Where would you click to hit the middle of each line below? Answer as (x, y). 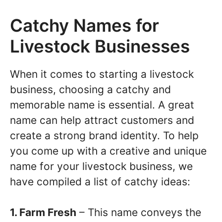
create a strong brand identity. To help (104, 135)
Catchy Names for (84, 25)
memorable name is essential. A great (102, 105)
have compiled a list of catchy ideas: (100, 181)
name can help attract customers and (102, 120)
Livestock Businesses (100, 46)
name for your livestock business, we (101, 166)
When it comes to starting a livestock (102, 74)
